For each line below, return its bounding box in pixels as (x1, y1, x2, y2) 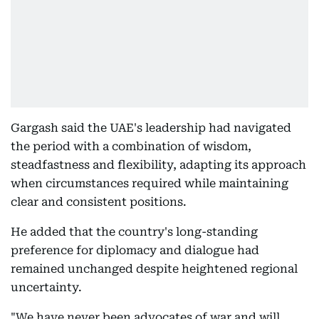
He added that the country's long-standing (11, 225, 258, 239)
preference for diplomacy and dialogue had (11, 244, 259, 257)
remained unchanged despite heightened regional (11, 262, 298, 276)
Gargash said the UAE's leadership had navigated (11, 121, 291, 135)
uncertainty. (11, 281, 82, 294)
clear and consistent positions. (11, 195, 187, 209)
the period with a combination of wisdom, (11, 140, 251, 153)
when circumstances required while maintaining (11, 177, 288, 190)
